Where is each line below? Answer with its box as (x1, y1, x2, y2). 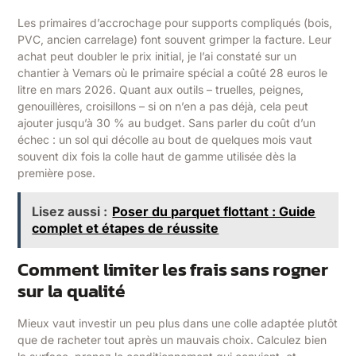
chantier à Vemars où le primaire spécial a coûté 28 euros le (17, 65, 328, 79)
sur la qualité (17, 277, 126, 305)
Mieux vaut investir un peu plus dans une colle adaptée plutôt (17, 316, 339, 331)
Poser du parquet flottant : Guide (112, 203, 316, 220)
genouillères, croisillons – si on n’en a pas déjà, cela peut (17, 99, 309, 113)
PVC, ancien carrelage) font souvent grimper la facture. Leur (17, 32, 332, 46)
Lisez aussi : (32, 203, 108, 220)
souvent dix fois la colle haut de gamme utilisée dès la (17, 149, 297, 163)
